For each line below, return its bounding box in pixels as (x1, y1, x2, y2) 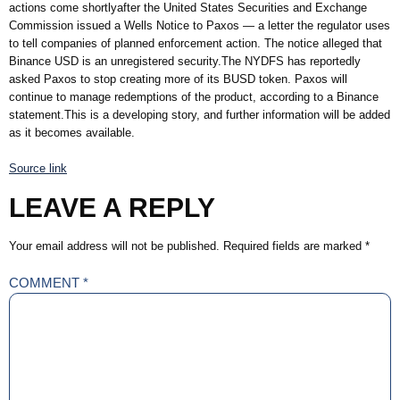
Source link (9, 161, 67, 175)
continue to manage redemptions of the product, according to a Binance (9, 90, 379, 104)
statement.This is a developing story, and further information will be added (9, 108, 390, 122)
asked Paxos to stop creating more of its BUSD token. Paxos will (9, 72, 347, 87)
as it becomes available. (9, 126, 135, 140)
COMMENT (9, 274, 83, 290)
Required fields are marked (223, 239, 365, 254)
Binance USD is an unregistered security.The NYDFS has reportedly (9, 54, 361, 69)
